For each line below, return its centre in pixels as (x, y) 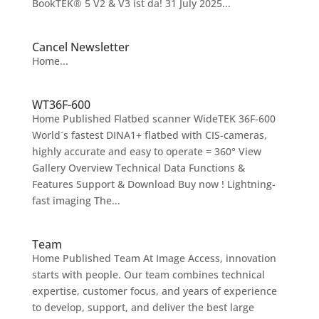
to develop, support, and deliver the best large (143, 307)
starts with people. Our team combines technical (148, 274)
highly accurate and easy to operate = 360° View (146, 151)
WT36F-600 (61, 105)
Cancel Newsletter (80, 47)
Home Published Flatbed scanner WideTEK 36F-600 (153, 119)
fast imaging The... (76, 200)
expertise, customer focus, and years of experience (154, 291)
